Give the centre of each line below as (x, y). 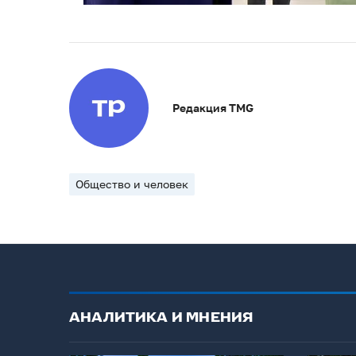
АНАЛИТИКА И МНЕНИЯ (161, 318)
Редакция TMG (213, 108)
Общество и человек (132, 184)
